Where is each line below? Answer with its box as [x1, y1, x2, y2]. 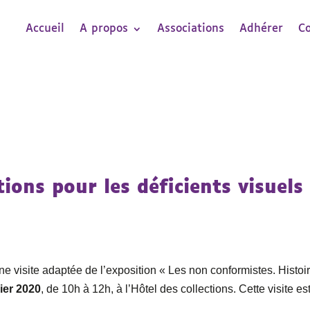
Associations [157, 22, 225, 35]
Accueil [26, 22, 65, 35]
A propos [80, 22, 129, 35]
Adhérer [239, 22, 284, 35]
